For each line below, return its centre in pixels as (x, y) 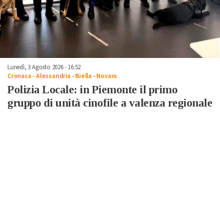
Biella (84, 76)
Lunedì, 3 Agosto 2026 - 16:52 (44, 68)
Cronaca (19, 76)
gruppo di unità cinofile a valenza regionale (110, 103)
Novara (107, 76)
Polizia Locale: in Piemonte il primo (92, 90)
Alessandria (53, 76)
